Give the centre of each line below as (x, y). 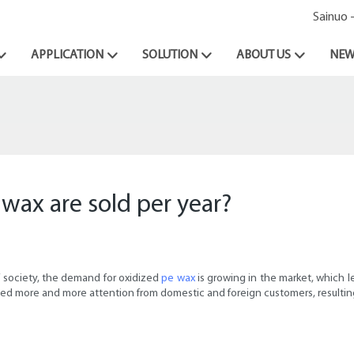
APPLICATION (67, 55)
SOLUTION (170, 55)
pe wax (178, 279)
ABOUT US (264, 55)
